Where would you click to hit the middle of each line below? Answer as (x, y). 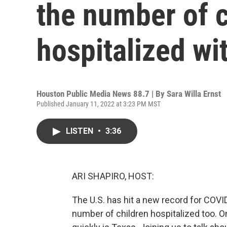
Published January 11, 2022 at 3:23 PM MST (99, 104)
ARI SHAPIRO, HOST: (113, 176)
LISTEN (81, 131)
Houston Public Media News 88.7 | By (102, 94)
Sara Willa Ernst (194, 94)
